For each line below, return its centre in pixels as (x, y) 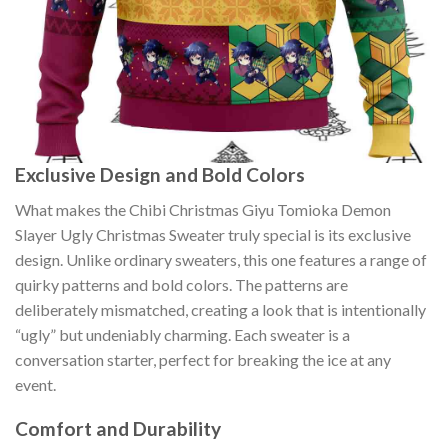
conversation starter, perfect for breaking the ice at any (203, 359)
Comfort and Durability (118, 429)
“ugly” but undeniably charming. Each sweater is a (182, 334)
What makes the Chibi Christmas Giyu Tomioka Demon (203, 209)
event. (35, 384)
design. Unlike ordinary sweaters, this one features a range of (221, 259)
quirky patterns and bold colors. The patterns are (181, 284)
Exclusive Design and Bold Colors (160, 174)
